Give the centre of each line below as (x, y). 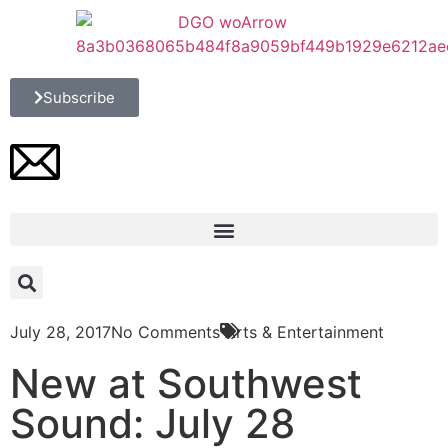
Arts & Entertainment (304, 332)
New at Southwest (186, 383)
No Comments (165, 332)
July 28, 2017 (60, 332)
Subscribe (79, 97)
